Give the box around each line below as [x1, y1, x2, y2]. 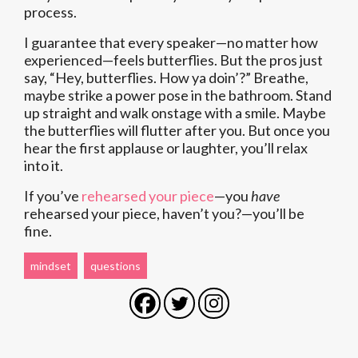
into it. [24, 157, 63, 174]
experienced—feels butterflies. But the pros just [24, 51, 323, 69]
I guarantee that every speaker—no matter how [24, 34, 318, 51]
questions [90, 259, 141, 272]
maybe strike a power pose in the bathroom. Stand [24, 86, 332, 104]
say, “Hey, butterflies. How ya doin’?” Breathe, [24, 69, 308, 86]
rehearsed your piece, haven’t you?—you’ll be [24, 205, 304, 222]
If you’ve [24, 187, 82, 205]
